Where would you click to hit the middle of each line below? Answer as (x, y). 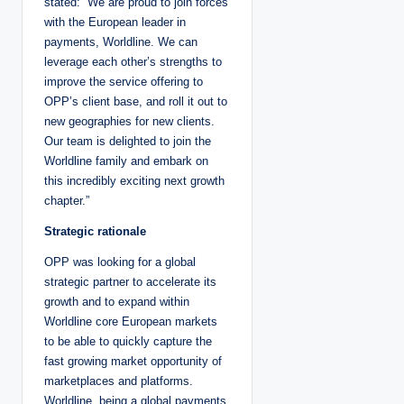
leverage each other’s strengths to (133, 62)
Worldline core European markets (131, 322)
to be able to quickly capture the (128, 342)
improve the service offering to (124, 82)
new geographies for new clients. (129, 122)
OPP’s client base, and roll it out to (136, 102)
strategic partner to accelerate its (130, 282)
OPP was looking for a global (120, 262)
